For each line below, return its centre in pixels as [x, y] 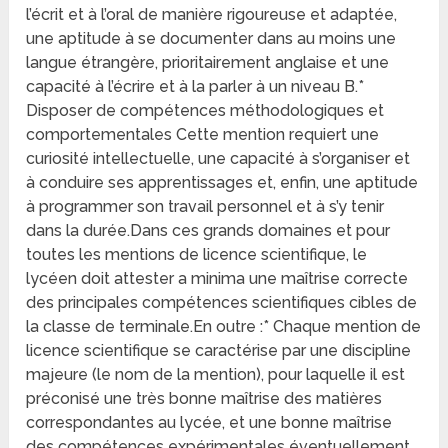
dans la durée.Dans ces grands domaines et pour [208, 231]
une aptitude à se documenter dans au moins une [211, 39]
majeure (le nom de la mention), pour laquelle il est [216, 375]
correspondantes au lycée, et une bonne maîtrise [209, 423]
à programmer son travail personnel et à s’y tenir [205, 207]
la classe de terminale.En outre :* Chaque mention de [224, 327]
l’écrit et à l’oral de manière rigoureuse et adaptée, [212, 15]
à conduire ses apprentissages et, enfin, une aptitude [222, 183]
